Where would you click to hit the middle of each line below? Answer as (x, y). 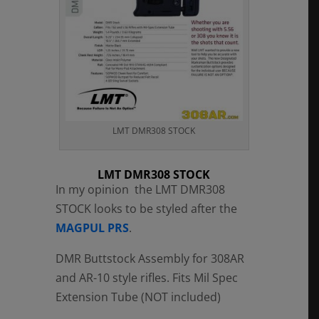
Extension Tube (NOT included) (138, 297)
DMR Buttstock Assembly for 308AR (150, 258)
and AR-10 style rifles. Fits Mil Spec (146, 277)
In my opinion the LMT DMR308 (140, 189)
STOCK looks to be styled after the (146, 208)
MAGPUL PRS (92, 228)
